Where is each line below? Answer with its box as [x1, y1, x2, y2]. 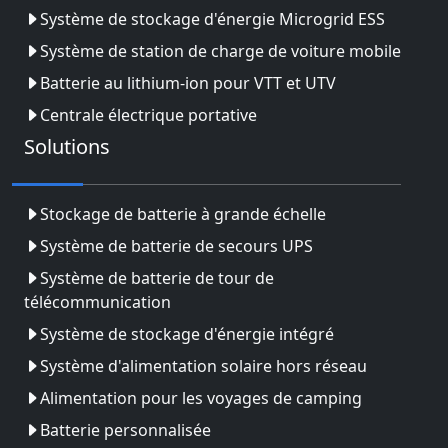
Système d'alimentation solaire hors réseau [40, 355, 367, 377]
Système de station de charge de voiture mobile [40, 40, 401, 62]
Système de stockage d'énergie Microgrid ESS [40, 8, 385, 30]
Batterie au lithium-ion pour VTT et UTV [40, 72, 336, 94]
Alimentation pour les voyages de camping [40, 387, 362, 409]
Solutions [24, 133, 110, 160]
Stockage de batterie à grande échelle [40, 203, 326, 225]
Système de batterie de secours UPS [40, 235, 313, 257]
